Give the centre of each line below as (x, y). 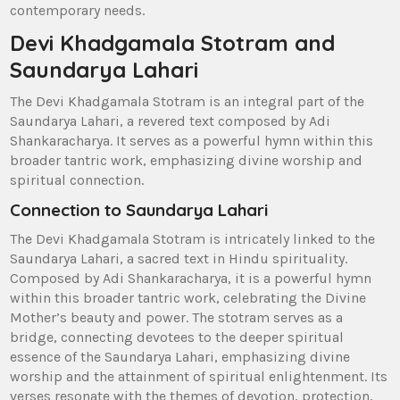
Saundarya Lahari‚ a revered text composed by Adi (171, 121)
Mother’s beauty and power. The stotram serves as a (177, 318)
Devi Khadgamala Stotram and (173, 43)
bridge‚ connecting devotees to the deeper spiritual (177, 337)
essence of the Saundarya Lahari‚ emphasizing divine (180, 357)
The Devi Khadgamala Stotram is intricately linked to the (193, 239)
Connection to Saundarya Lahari (139, 210)
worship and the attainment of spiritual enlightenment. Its (199, 377)
